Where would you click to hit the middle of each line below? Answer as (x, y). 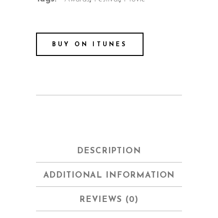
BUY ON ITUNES (90, 45)
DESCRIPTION (109, 151)
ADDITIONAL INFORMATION (109, 175)
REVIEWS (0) (109, 200)
